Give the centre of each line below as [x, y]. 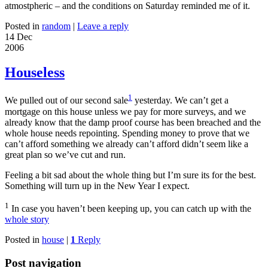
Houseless [35, 73]
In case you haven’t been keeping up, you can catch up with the [130, 209]
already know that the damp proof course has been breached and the [133, 122]
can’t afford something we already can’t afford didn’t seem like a [127, 144]
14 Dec [19, 36]
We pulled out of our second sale [66, 100]
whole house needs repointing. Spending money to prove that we [127, 133]
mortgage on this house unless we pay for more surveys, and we [125, 111]
